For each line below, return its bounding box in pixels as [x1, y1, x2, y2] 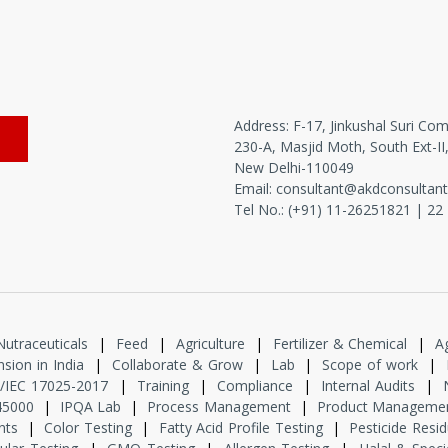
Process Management [147, 397, 291, 417]
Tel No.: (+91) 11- [234, 200, 347, 220]
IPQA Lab [59, 397, 122, 417]
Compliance [216, 376, 293, 396]
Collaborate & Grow [111, 355, 243, 375]
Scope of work [322, 355, 419, 375]
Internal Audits [320, 376, 415, 396]
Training [136, 376, 189, 396]
